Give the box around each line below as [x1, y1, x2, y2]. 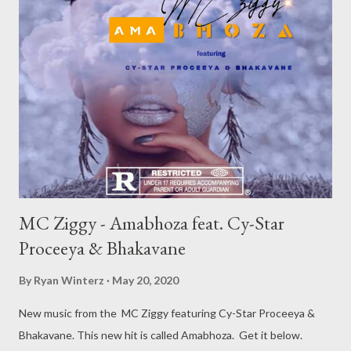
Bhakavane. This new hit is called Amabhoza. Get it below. [19, 327, 302, 342]
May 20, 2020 [112, 273, 179, 287]
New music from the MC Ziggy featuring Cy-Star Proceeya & [19, 306, 315, 320]
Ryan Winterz [34, 273, 104, 287]
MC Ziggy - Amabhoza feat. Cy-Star [19, 210, 284, 235]
